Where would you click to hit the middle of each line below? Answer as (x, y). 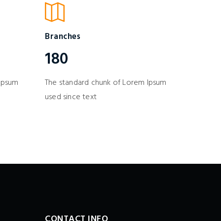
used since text (71, 97)
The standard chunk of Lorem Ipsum (106, 83)
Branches (63, 37)
